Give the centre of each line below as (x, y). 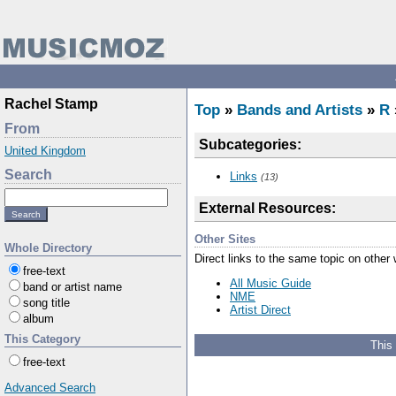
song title (46, 303)
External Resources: (267, 208)
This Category (42, 339)
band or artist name (72, 287)
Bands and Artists (300, 110)
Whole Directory (48, 248)
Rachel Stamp (51, 104)
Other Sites (225, 239)
